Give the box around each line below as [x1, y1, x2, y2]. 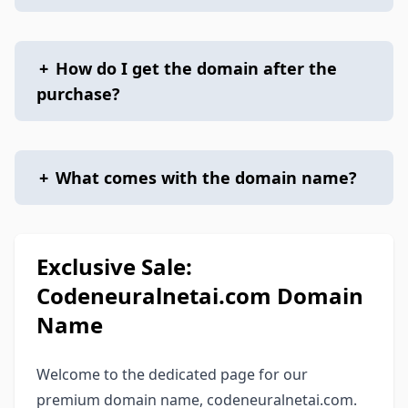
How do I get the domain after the [56, 57, 337, 79]
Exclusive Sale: [36, 251, 192, 281]
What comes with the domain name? [56, 167, 357, 189]
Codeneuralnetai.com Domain [36, 280, 363, 311]
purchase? [36, 83, 120, 105]
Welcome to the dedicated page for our [36, 364, 308, 384]
